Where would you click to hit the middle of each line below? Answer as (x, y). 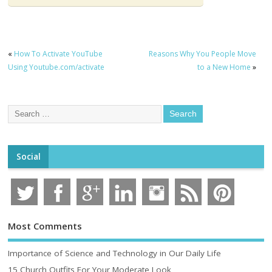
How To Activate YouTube (59, 54)
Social (28, 156)
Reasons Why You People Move (202, 54)
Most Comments (45, 226)
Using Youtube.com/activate (56, 67)
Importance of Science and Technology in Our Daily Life (115, 253)
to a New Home (224, 67)
